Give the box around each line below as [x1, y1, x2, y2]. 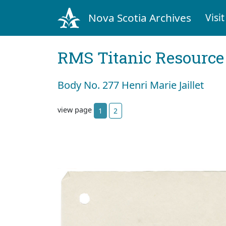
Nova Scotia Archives [88, 10, 191, 25]
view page [58, 105, 94, 115]
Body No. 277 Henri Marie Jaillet [58, 78, 204, 92]
